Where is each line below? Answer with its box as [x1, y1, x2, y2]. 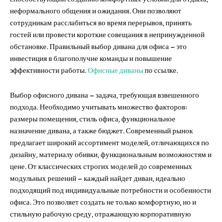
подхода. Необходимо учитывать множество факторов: [10, 101, 187, 112]
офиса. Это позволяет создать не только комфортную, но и [10, 196, 196, 208]
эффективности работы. [10, 64, 88, 76]
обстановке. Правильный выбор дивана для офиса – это [10, 40, 187, 52]
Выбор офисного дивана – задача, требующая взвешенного [10, 89, 199, 101]
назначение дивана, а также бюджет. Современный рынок [10, 124, 193, 136]
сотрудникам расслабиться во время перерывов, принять [10, 16, 192, 28]
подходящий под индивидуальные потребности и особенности [10, 184, 211, 196]
